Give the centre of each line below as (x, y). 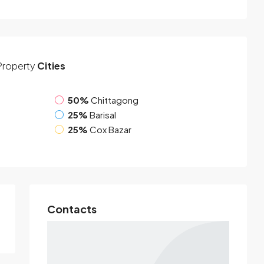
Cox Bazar (110, 129)
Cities (50, 66)
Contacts (72, 209)
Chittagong (115, 100)
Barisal (103, 114)
